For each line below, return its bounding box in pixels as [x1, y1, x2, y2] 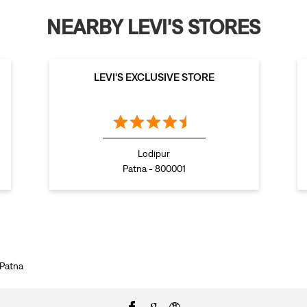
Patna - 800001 [122, 163, 186, 175]
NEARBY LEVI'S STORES [47, 15, 260, 39]
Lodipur [138, 148, 170, 160]
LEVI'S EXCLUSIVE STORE [93, 71, 214, 84]
